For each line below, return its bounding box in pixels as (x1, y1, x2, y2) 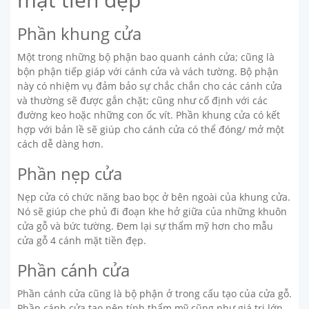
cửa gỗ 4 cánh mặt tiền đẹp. (17, 233, 146, 247)
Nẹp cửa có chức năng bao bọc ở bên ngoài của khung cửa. (17, 190, 290, 203)
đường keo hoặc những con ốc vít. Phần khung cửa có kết (17, 108, 280, 121)
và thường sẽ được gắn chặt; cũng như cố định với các (17, 93, 268, 107)
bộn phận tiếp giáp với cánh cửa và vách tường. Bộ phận (17, 64, 279, 78)
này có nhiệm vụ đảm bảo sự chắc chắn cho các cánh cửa (17, 79, 282, 92)
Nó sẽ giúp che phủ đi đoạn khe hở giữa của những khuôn (17, 204, 287, 218)
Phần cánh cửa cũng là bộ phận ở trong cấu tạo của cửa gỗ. (17, 286, 292, 300)
